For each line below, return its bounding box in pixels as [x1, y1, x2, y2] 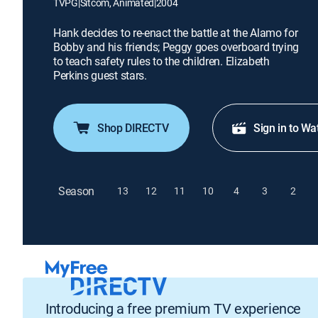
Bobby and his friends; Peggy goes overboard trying [53, 39, 299, 55]
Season [58, 182, 95, 199]
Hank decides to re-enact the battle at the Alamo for [53, 25, 298, 40]
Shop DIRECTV [97, 120, 169, 136]
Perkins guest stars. [53, 67, 147, 83]
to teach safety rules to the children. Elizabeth [53, 53, 270, 69]
